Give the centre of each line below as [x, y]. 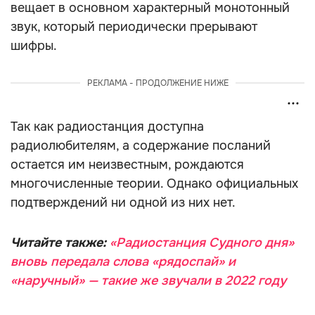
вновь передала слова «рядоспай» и [123, 262]
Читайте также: [60, 243]
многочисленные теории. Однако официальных [154, 184]
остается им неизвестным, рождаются [127, 165]
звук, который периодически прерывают [134, 27]
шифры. [34, 46]
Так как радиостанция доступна [107, 127]
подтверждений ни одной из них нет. [123, 202]
